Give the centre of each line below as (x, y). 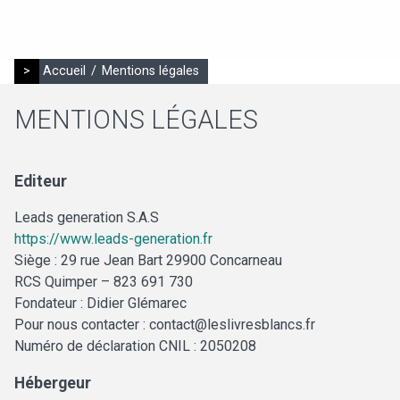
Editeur (41, 182)
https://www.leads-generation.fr (113, 239)
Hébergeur (53, 383)
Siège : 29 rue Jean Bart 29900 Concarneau (148, 261)
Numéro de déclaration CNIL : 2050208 (135, 346)
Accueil (64, 71)
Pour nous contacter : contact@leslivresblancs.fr (165, 325)
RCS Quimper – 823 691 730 (104, 282)
